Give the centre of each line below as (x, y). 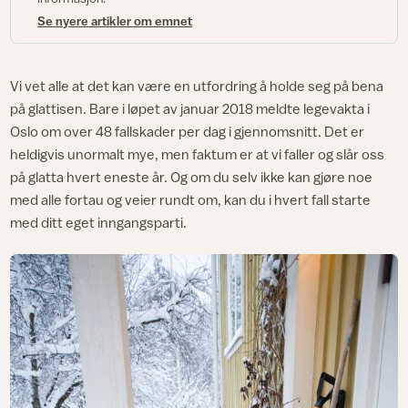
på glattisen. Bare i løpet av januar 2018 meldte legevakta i (190, 108)
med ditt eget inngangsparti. (99, 222)
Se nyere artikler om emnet (115, 21)
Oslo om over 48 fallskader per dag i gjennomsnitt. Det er (188, 131)
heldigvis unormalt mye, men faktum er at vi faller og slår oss (198, 153)
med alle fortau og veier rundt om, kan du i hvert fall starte (191, 199)
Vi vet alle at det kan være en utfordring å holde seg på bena (197, 85)
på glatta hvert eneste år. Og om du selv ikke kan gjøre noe (192, 176)
